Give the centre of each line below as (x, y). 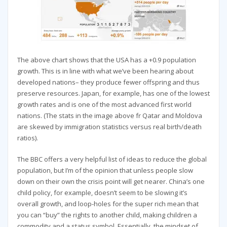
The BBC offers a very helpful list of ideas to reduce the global (112, 159)
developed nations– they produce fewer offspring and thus (108, 82)
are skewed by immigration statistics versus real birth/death (109, 126)
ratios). (27, 138)
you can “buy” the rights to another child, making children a (107, 215)
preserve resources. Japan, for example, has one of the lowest (113, 93)
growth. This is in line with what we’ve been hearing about (105, 71)
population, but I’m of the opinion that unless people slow (105, 171)
